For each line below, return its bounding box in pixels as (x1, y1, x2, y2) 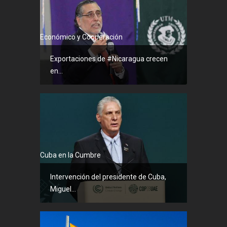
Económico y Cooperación (40, 32, 123, 41)
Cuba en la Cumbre (40, 151, 101, 160)
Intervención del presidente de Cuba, (50, 173, 166, 181)
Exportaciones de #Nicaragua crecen (50, 54, 168, 63)
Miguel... (50, 185, 76, 194)
